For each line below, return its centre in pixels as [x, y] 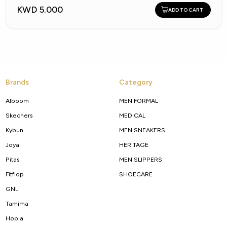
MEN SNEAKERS [142, 130]
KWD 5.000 [40, 10]
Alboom [17, 100]
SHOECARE [136, 174]
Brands [17, 82]
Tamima [17, 203]
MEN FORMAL [138, 100]
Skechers [19, 115]
